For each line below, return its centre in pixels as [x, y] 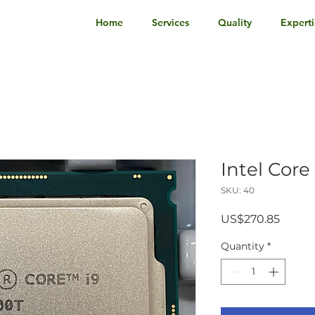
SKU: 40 [238, 190]
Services [171, 22]
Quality [235, 22]
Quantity [243, 246]
